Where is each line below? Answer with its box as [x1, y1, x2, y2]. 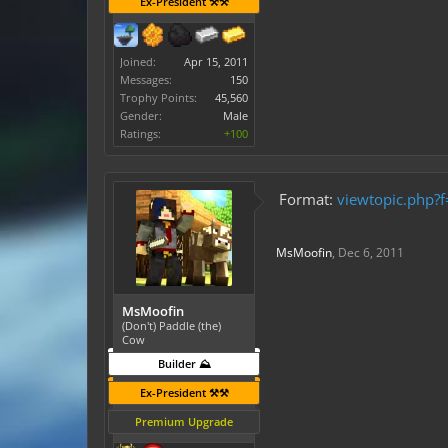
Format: [279, 189, 337, 209]
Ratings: [120, 126, 161, 141]
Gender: [120, 108, 162, 123]
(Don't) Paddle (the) [122, 318, 221, 333]
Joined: [120, 54, 156, 69]
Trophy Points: [120, 90, 197, 105]
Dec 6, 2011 [338, 244, 404, 261]
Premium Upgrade [135, 414, 233, 429]
